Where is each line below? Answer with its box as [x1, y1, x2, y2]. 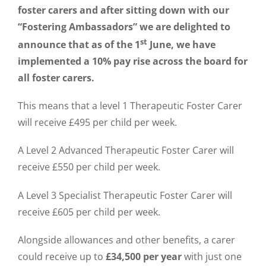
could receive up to [18, 249, 106, 263]
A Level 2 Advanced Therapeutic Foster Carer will [18, 144, 234, 157]
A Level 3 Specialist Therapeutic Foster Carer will [18, 188, 232, 202]
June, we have [147, 37, 216, 51]
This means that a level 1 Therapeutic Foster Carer [18, 99, 242, 113]
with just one [182, 249, 242, 263]
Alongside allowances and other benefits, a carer [18, 233, 235, 246]
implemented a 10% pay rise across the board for [18, 54, 248, 68]
